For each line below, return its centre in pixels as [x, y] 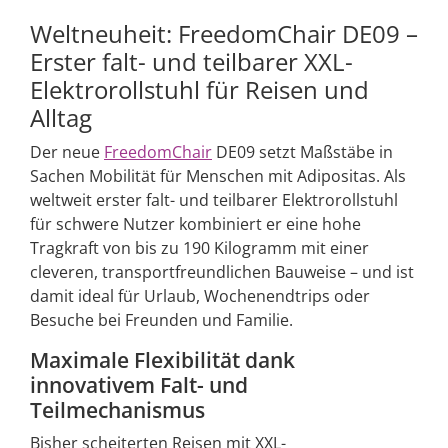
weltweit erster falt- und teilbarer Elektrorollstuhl [214, 199]
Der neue [67, 151]
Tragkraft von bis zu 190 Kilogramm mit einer [199, 247]
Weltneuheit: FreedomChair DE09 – [224, 33]
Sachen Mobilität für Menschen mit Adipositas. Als [218, 175]
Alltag [61, 117]
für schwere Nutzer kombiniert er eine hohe [195, 223]
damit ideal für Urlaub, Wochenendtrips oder [200, 295]
